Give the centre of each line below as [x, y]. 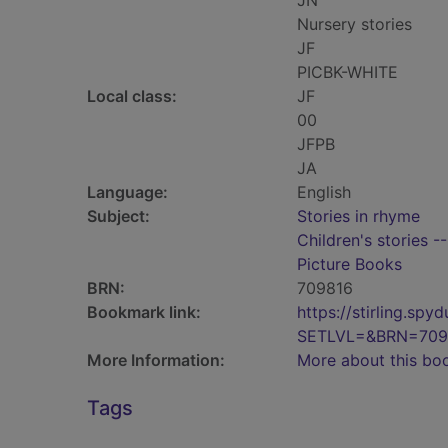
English [324, 192]
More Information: [156, 360]
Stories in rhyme [358, 216]
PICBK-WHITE [347, 72]
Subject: [118, 216]
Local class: [132, 96]
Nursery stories [354, 24]
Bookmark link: [144, 312]
